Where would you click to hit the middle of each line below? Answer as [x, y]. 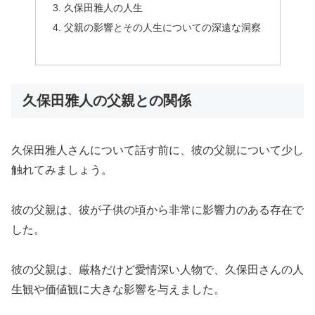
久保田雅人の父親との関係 [107, 100]
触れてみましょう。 [62, 170]
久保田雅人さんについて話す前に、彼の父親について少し [157, 150]
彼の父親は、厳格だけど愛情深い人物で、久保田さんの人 [157, 269]
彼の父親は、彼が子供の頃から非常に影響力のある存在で [157, 210]
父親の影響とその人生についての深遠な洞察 [162, 28]
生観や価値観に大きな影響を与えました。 [118, 289]
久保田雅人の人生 [103, 8]
